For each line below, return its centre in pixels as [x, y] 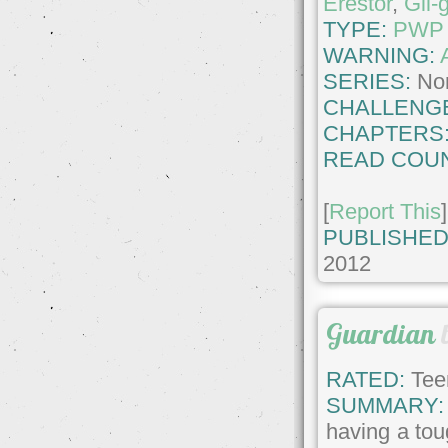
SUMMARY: [385, 405]
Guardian [381, 334]
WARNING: [382, 56]
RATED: [366, 379]
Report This [385, 212]
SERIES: [367, 82]
